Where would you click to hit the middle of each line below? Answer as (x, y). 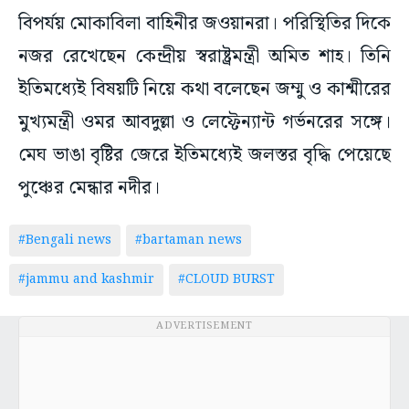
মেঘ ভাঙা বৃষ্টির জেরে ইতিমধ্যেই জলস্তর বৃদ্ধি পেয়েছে (204, 156)
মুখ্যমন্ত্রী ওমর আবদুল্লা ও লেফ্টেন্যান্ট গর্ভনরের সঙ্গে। (204, 123)
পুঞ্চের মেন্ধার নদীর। (94, 189)
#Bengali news (65, 241)
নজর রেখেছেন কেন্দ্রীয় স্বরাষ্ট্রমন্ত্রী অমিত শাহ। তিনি (204, 57)
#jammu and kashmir (86, 280)
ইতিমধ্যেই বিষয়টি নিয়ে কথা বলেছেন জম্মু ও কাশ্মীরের (204, 90)
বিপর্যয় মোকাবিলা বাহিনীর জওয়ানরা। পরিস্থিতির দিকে (204, 24)
